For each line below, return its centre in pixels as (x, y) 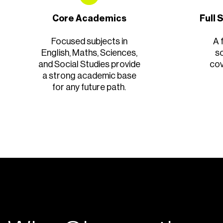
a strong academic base (89, 76)
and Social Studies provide (89, 64)
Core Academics (89, 18)
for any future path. (89, 87)
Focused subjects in (89, 41)
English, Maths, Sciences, (89, 53)
